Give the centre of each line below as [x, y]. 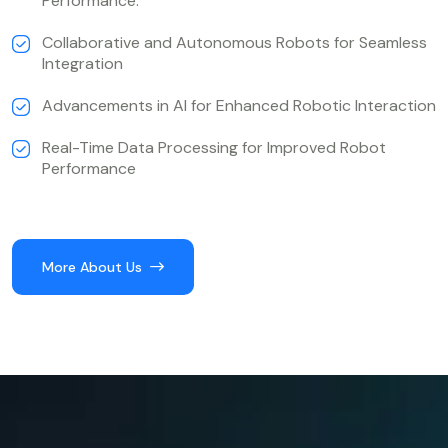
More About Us [92, 266]
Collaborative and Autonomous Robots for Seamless [234, 42]
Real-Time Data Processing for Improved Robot [214, 147]
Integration [82, 63]
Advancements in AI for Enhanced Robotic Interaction [239, 105]
